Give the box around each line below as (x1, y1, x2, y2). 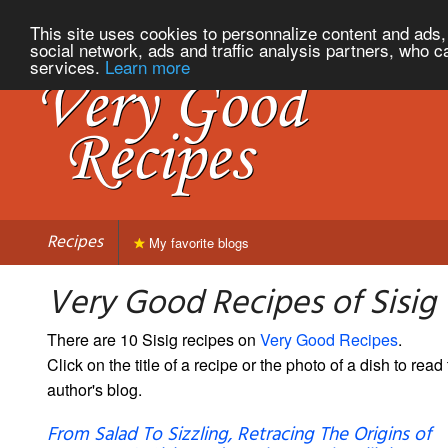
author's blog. (47, 377, 142, 401)
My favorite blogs (145, 232, 249, 252)
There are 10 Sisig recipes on (47, 327, 260, 351)
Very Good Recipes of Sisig (47, 276, 436, 332)
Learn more (105, 53, 190, 79)
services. (30, 53, 105, 79)
